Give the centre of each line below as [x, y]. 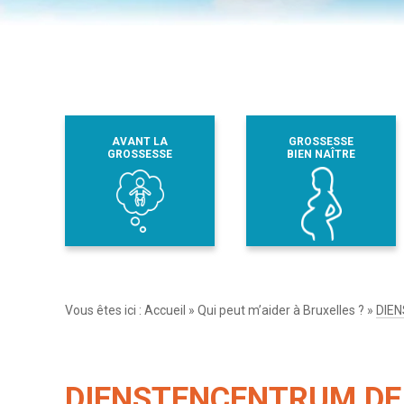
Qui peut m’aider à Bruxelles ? [281, 310]
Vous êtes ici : [105, 310]
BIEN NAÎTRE [321, 154]
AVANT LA [140, 141]
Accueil [165, 310]
